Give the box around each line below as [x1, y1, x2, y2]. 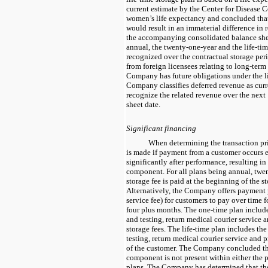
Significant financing [126, 123, 196, 133]
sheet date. [126, 99, 160, 109]
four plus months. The [126, 205, 199, 214]
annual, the [126, 42, 164, 51]
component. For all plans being [126, 166, 229, 176]
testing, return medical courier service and [126, 233, 263, 243]
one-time [199, 205, 227, 214]
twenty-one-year [164, 42, 217, 51]
